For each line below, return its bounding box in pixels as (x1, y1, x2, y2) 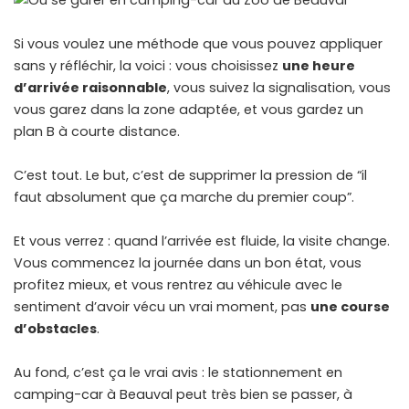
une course (310, 297, 390, 316)
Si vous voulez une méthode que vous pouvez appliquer (14, 34, 383, 53)
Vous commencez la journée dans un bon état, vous (14, 253, 362, 272)
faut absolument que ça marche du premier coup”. (14, 187, 354, 206)
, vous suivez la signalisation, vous (167, 78, 391, 97)
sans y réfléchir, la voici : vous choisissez (14, 56, 282, 75)
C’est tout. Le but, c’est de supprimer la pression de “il (14, 165, 367, 184)
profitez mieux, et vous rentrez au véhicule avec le (14, 275, 342, 294)
